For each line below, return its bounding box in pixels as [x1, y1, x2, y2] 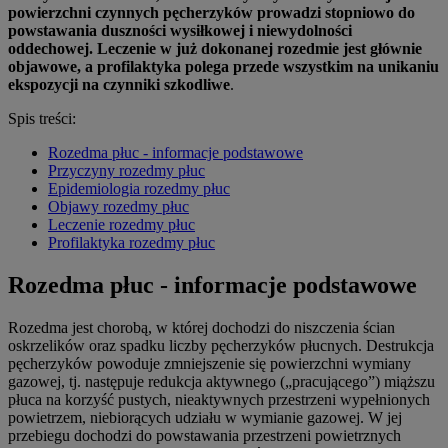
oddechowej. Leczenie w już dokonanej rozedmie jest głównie [8, 39, 422, 57]
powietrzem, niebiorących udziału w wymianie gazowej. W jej [8, 408, 402, 426]
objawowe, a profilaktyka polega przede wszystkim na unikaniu [8, 57, 439, 75]
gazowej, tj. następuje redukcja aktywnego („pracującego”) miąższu [8, 372, 435, 390]
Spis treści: [8, 109, 76, 127]
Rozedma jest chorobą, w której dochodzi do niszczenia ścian [8, 318, 395, 336]
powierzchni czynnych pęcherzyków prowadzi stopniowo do [8, 3, 415, 21]
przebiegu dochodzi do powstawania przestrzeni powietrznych [8, 426, 401, 444]
